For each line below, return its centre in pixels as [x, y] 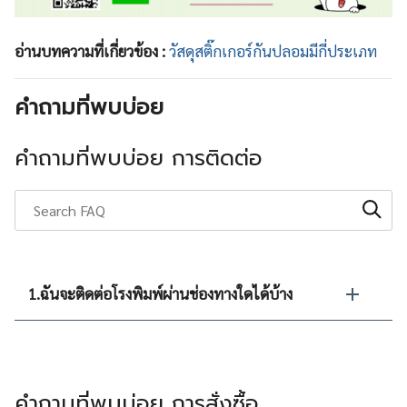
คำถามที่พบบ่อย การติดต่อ [139, 159]
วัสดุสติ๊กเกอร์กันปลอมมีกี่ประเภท [273, 51]
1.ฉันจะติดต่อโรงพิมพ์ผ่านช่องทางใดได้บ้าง [160, 294]
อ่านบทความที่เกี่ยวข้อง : [92, 51]
